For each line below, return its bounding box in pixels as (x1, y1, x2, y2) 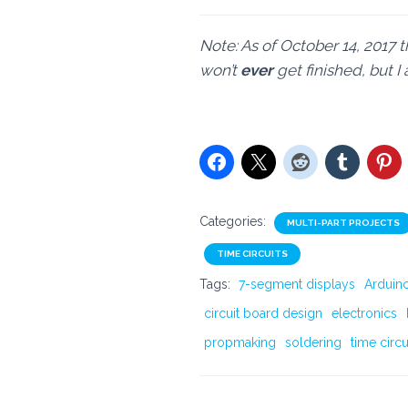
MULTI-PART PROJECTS (287, 218, 400, 228)
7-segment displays (239, 277, 355, 291)
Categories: (199, 214, 270, 229)
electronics (331, 306, 397, 321)
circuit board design (204, 306, 322, 321)
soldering (285, 335, 342, 350)
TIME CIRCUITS (217, 249, 288, 259)
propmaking (204, 335, 276, 350)
